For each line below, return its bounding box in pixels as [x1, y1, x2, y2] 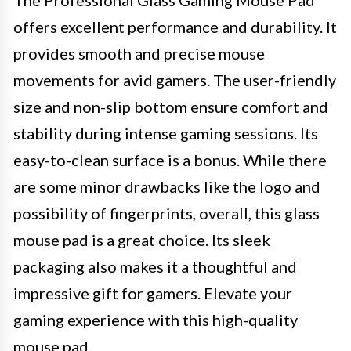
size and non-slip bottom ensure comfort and [13, 97, 328, 116]
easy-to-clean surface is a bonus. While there [13, 150, 327, 169]
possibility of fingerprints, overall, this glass [13, 204, 320, 223]
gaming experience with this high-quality [13, 310, 298, 329]
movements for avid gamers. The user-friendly [13, 71, 336, 89]
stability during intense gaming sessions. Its [13, 124, 318, 143]
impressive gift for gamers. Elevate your [13, 284, 292, 302]
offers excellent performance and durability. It [13, 17, 337, 36]
